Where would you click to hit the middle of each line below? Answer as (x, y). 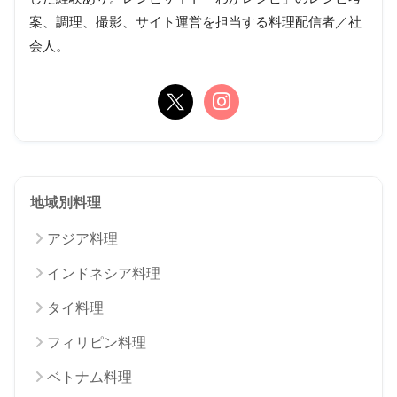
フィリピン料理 (97, 342)
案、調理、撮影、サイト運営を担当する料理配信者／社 (195, 22)
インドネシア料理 (104, 273)
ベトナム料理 (90, 377)
